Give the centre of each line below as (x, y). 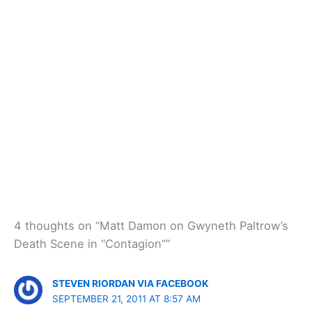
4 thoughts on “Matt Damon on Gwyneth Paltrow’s (151, 225)
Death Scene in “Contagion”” (92, 243)
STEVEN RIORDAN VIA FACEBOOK (131, 283)
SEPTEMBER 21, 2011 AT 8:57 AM (127, 298)
